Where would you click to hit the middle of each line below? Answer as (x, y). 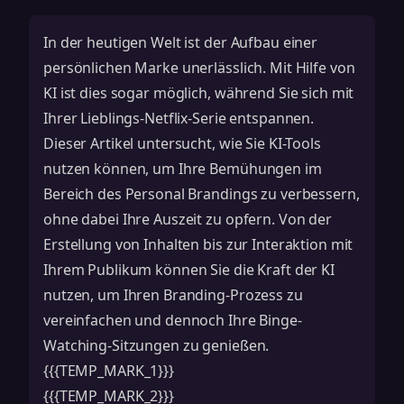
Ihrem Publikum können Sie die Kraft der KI (189, 270)
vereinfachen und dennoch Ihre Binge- (173, 320)
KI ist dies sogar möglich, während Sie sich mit (199, 93)
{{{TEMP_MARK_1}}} (109, 371)
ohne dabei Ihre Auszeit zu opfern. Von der (188, 219)
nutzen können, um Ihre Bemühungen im (183, 169)
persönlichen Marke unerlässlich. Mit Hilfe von (199, 68)
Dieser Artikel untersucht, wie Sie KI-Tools (182, 143)
